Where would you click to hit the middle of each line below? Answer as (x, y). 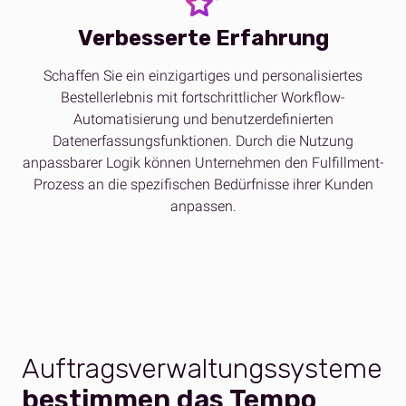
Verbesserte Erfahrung (203, 39)
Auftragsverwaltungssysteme (202, 369)
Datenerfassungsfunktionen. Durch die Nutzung (203, 141)
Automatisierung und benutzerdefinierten (203, 120)
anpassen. (203, 207)
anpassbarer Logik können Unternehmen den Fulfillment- (203, 163)
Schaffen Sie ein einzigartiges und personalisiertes (203, 76)
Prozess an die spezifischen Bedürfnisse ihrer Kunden (203, 185)
